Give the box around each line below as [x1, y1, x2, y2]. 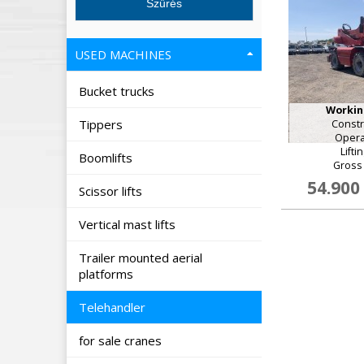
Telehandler [79, 299, 149, 315]
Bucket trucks [79, 83, 158, 99]
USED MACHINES [75, 46, 175, 63]
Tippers [79, 116, 126, 132]
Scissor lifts [79, 183, 145, 199]
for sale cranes [79, 332, 165, 349]
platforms [79, 266, 136, 282]
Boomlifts [79, 149, 136, 166]
